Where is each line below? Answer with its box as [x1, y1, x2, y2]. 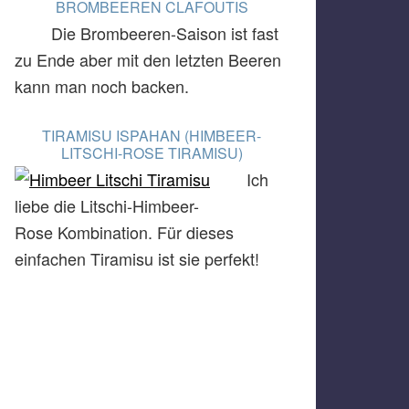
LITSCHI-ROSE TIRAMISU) [60, 142, 243, 163]
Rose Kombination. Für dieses [15, 220, 234, 244]
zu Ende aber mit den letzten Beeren [15, 47, 281, 71]
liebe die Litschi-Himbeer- [15, 194, 199, 217]
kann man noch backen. [15, 74, 189, 98]
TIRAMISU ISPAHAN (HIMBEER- [42, 125, 261, 146]
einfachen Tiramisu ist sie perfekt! [15, 246, 268, 270]
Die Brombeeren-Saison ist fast [51, 21, 278, 45]
